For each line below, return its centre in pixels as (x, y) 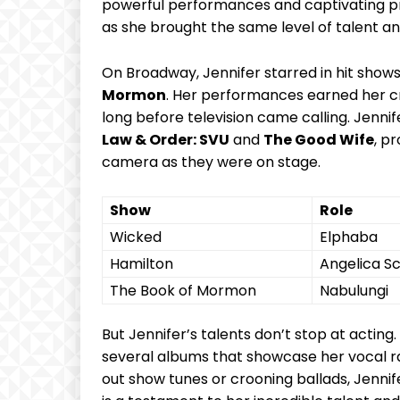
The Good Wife (319, 140)
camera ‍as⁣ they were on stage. (211, 162)
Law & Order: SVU (166, 140)
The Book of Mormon (183, 291)
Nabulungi (354, 291)
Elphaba (349, 237)
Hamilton (142, 264)
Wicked (136, 237)
